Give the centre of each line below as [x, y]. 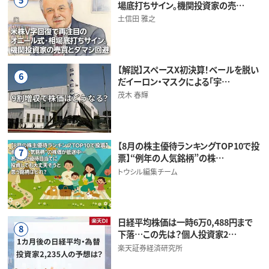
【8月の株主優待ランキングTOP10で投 [188, 146]
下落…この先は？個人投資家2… [177, 234]
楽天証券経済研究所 [150, 247]
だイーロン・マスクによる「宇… [174, 81]
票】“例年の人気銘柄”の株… [171, 158]
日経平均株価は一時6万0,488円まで [185, 222]
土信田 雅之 [136, 19]
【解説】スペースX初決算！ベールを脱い [188, 69]
